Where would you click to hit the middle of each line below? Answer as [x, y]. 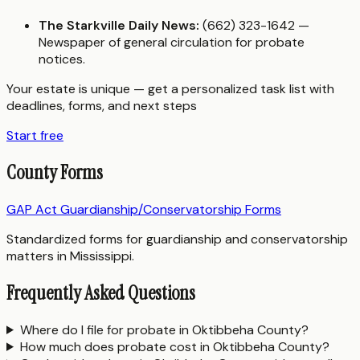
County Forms [55, 173]
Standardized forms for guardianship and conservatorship [177, 239]
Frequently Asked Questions [101, 293]
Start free [35, 136]
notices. [62, 59]
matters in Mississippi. [70, 256]
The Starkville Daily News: [119, 26]
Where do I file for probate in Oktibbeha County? [164, 329]
